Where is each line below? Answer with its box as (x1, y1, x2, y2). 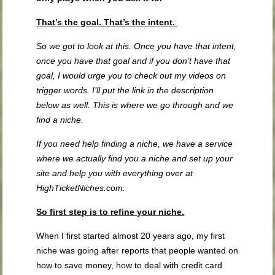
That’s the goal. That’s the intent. (36, 17, 176, 28)
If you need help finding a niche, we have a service (36, 139, 233, 149)
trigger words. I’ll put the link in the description (36, 85, 214, 96)
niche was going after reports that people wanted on (36, 246, 239, 256)
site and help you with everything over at (36, 168, 193, 179)
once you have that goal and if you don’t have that (36, 56, 231, 66)
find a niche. (36, 115, 84, 125)
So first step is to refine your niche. (36, 207, 185, 217)
